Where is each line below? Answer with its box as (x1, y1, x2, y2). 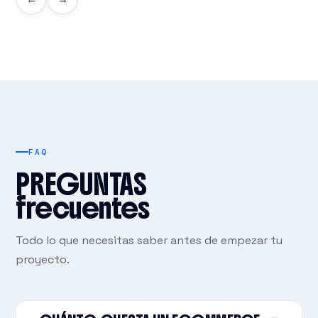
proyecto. (16, 252, 70, 268)
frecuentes (16, 189, 150, 226)
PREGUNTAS (16, 165, 148, 203)
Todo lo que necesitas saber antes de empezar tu (16, 233, 283, 248)
